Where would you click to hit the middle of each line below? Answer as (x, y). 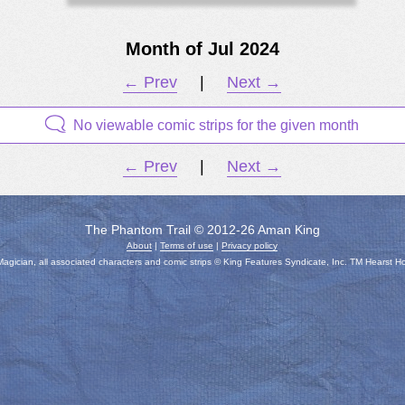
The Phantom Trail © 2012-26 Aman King (202, 230)
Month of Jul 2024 (202, 49)
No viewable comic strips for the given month (217, 126)
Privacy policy (250, 246)
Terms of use (187, 246)
